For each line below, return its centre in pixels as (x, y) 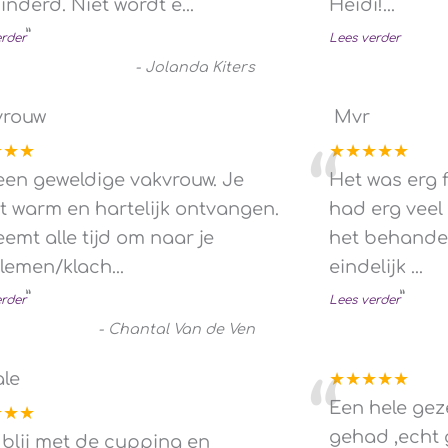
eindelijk (369, 266)
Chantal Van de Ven (182, 328)
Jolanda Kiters (200, 66)
